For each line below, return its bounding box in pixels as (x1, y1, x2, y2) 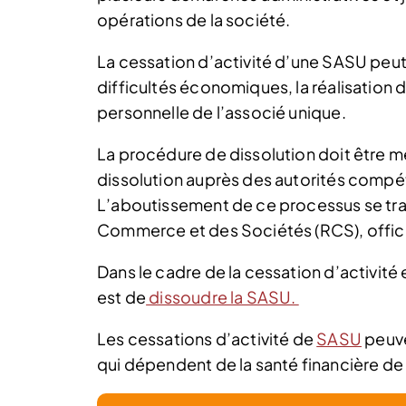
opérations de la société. (97, 9, 291, 30)
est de (97, 286, 147, 307)
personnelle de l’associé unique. (97, 101, 346, 122)
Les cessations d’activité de (97, 328, 317, 349)
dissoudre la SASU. (146, 286, 299, 307)
